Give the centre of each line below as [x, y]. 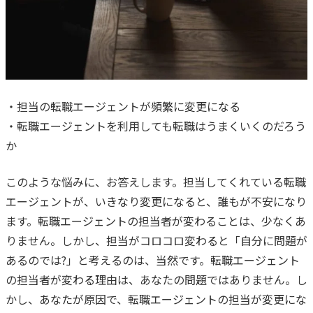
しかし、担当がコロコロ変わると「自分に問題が [184, 241]
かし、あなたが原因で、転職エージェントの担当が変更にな [156, 299]
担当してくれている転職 [245, 182]
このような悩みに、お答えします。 [94, 182]
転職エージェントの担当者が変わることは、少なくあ [172, 221]
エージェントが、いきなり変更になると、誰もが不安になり [156, 202]
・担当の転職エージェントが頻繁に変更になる [123, 107]
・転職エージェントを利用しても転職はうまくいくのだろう [156, 126]
